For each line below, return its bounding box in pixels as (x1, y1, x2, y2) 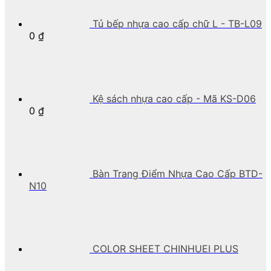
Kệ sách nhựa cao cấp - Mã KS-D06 (93, 92, 256, 105)
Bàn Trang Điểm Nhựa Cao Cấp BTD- (93, 167, 263, 180)
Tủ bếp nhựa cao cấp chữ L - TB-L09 (93, 17, 262, 30)
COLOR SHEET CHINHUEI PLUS (93, 242, 238, 255)
